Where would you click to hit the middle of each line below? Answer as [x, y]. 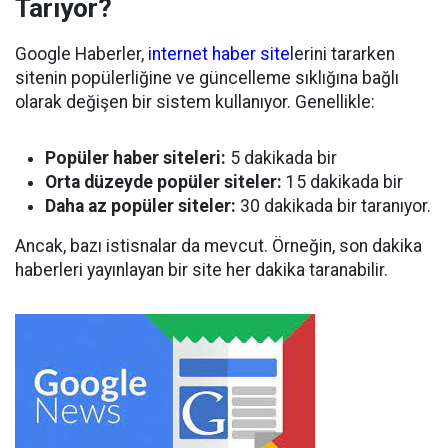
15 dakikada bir [342, 182]
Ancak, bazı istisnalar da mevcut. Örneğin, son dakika [218, 246]
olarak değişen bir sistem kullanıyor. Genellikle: [195, 102]
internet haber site [219, 54]
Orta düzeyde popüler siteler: [163, 182]
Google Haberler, [81, 54]
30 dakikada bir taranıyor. [333, 206]
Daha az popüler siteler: [140, 206]
